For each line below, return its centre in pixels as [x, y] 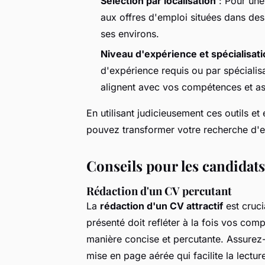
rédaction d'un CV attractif [161, 206]
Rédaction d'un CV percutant [159, 190]
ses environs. [130, 33]
